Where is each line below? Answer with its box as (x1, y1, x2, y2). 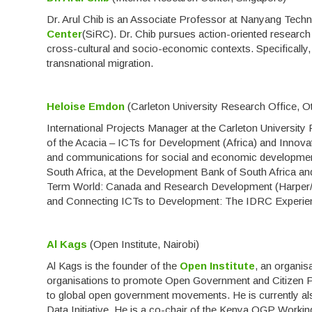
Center (47, 28, 83, 40)
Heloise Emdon (47, 100, 125, 113)
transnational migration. (47, 57, 154, 70)
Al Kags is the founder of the (47, 260, 180, 272)
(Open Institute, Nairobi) (87, 238, 200, 251)
